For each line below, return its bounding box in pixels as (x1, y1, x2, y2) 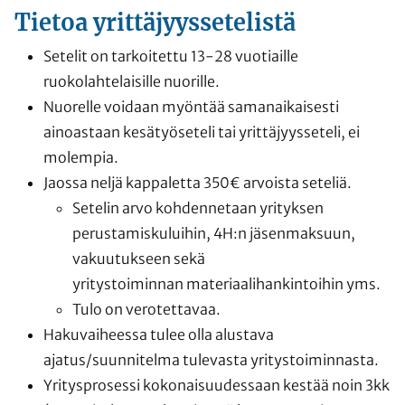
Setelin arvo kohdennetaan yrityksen (72, 198, 324, 217)
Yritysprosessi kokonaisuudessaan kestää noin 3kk (43, 375, 390, 394)
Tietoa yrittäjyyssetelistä (14, 7, 301, 37)
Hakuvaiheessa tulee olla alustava (43, 325, 274, 344)
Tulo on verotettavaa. (72, 299, 221, 318)
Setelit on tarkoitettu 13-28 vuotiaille (43, 46, 298, 65)
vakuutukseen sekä (72, 249, 205, 268)
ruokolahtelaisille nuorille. (43, 71, 220, 90)
